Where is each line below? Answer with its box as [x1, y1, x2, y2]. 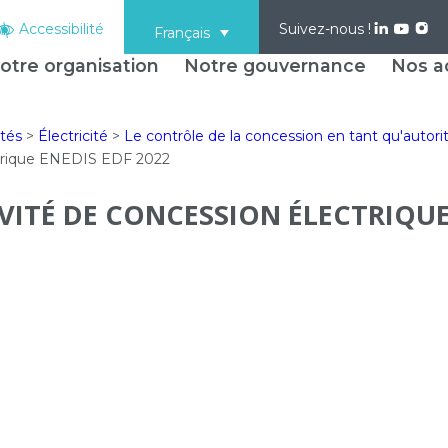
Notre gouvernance [183, 55, 366, 76]
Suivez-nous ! [279, 20, 372, 38]
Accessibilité [18, 20, 104, 38]
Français [153, 24, 210, 43]
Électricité [38, 127, 109, 146]
